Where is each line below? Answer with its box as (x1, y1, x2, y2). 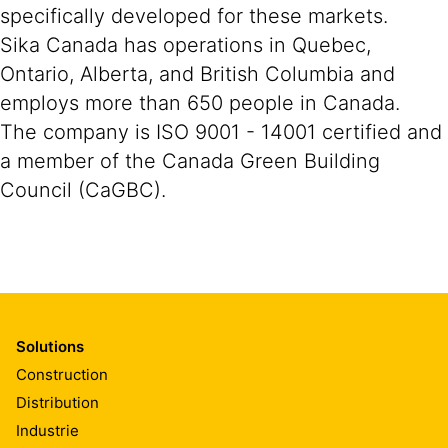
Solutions (16, 337, 84, 356)
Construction (16, 364, 108, 384)
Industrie (16, 420, 79, 440)
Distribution (16, 392, 99, 412)
